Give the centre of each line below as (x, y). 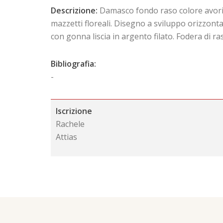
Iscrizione (74, 111)
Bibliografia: (73, 63)
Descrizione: (74, 11)
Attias (66, 137)
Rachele (70, 124)
